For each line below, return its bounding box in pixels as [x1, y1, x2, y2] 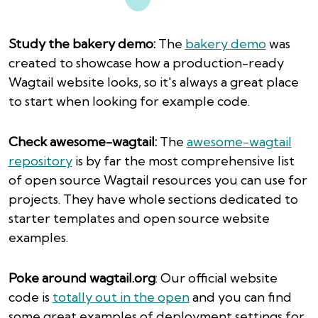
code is [8, 289, 53, 305]
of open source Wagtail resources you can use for [8, 172, 307, 188]
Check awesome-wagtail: [8, 133, 157, 150]
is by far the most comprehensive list [72, 153, 295, 169]
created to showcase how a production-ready [8, 55, 284, 71]
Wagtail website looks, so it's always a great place [8, 74, 299, 90]
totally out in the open [52, 289, 190, 305]
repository [8, 153, 72, 169]
